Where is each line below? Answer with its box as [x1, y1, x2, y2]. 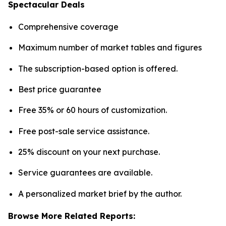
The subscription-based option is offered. [18, 63, 178, 74]
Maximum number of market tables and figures [18, 42, 202, 53]
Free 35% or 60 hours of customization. [18, 105, 167, 116]
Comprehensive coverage [18, 21, 119, 32]
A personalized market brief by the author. [18, 188, 182, 199]
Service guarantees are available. [18, 167, 152, 178]
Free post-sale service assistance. [18, 126, 149, 136]
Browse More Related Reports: [8, 210, 135, 221]
